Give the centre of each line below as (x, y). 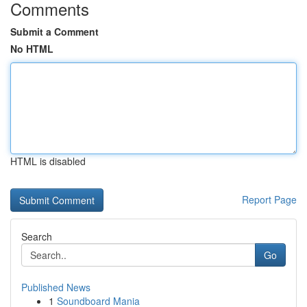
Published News (56, 287)
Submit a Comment (54, 32)
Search (37, 236)
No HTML (32, 49)
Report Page (269, 199)
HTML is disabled (48, 161)
